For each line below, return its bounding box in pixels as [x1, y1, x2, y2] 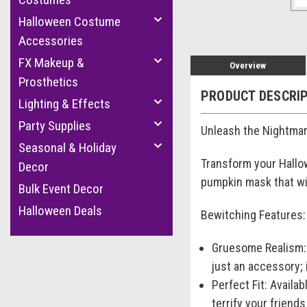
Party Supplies [19, 118, 91, 134]
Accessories [19, 33, 83, 49]
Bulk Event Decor [19, 181, 103, 197]
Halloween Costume [19, 14, 121, 29]
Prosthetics [19, 74, 78, 90]
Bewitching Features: [200, 207, 306, 222]
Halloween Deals [19, 203, 102, 219]
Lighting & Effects [19, 96, 110, 112]
